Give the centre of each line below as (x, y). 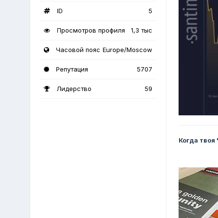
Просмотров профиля (90, 30)
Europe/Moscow (128, 50)
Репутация (71, 69)
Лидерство (73, 89)
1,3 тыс (142, 30)
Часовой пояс (77, 50)
